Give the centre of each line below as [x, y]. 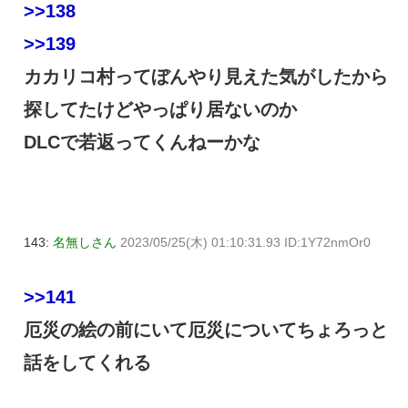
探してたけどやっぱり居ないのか [160, 109]
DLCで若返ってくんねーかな [142, 142]
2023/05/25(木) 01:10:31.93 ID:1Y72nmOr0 [245, 242]
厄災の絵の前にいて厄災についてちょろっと [206, 330]
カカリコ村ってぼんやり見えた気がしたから [206, 76]
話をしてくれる [87, 363]
